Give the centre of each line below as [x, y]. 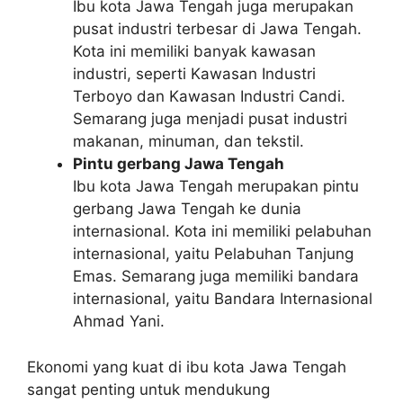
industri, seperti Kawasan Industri [194, 74]
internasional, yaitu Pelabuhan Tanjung [213, 254]
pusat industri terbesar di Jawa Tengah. [217, 29]
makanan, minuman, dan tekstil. [188, 141]
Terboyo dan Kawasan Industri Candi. [209, 96]
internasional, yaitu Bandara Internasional [223, 299]
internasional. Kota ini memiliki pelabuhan [222, 231]
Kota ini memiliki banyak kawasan [194, 51]
